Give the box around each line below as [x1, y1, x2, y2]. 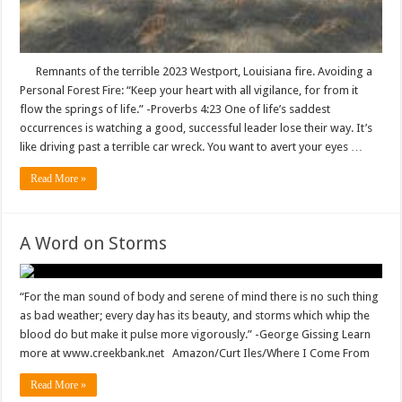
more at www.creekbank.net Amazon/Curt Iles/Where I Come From [20, 346, 376, 361]
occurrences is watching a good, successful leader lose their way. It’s [20, 121, 373, 135]
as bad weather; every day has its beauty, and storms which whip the [20, 309, 371, 323]
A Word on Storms [20, 232, 168, 255]
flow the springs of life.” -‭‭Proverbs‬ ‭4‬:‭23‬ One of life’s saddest [20, 102, 331, 117]
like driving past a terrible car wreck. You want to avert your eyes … [20, 140, 363, 154]
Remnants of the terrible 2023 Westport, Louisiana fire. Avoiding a [20, 65, 373, 79]
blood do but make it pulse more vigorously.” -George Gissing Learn [20, 328, 371, 342]
